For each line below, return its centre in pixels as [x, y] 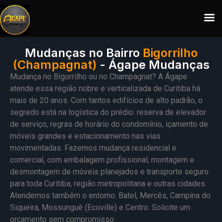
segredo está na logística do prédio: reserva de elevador [108, 112]
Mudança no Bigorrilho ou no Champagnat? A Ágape [99, 77]
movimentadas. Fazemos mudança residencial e [93, 148]
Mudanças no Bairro [83, 53]
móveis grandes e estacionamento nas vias [85, 136]
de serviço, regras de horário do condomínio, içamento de [109, 124]
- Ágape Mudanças [154, 65]
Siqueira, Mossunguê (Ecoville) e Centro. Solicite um [100, 207]
